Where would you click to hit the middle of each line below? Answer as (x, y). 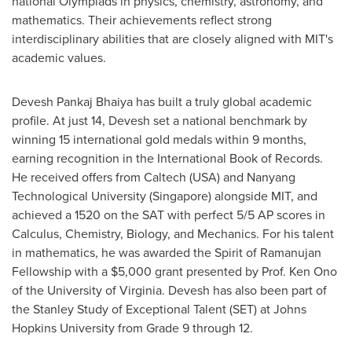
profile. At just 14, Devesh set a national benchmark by (159, 120)
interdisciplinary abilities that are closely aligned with (158, 38)
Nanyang (271, 177)
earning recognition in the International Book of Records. (167, 158)
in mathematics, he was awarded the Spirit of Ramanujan (167, 252)
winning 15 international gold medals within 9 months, (159, 139)
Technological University (79, 196)
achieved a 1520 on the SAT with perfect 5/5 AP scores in (169, 214)
